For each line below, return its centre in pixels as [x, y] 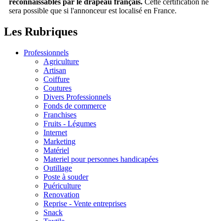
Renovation [61, 194]
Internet [55, 132]
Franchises [60, 114]
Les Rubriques [41, 31]
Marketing [59, 141]
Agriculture [61, 61]
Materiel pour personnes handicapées [101, 159]
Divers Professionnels [77, 97]
